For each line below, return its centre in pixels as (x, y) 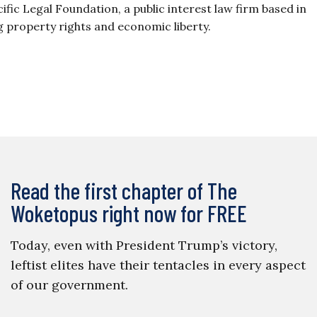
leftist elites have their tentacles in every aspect (158, 265)
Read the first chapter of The (123, 191)
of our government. (69, 285)
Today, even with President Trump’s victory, (144, 246)
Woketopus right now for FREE (128, 213)
